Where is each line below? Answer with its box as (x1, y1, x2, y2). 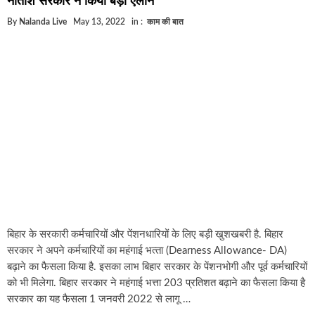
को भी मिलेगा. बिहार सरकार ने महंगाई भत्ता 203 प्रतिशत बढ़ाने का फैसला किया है (7, 277, 305, 288)
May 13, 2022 (73, 17, 125, 26)
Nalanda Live (19, 17, 67, 26)
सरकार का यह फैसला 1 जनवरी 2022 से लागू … (7, 293, 191, 304)
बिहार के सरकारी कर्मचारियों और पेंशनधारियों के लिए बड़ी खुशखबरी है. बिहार (7, 229, 283, 240)
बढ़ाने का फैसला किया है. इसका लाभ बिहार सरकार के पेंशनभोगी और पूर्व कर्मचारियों (7, 261, 307, 272)
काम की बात (147, 17, 184, 26)
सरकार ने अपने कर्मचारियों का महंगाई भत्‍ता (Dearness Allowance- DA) (7, 245, 287, 256)
